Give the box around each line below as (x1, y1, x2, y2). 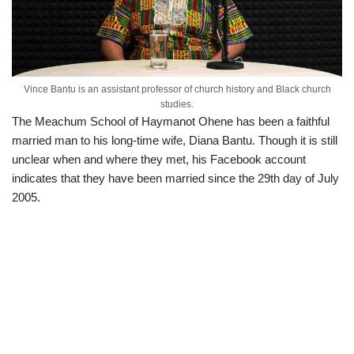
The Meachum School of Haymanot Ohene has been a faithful (12, 115, 330, 129)
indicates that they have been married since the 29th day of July (12, 171, 339, 186)
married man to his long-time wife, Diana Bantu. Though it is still (12, 134, 337, 148)
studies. (160, 99, 194, 111)
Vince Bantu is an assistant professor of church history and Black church (23, 84, 331, 96)
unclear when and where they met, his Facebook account (12, 153, 306, 167)
